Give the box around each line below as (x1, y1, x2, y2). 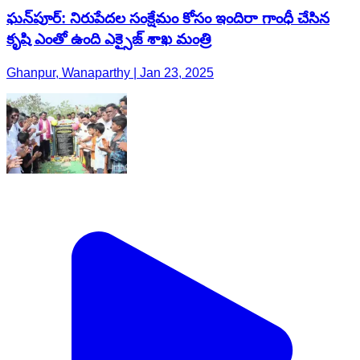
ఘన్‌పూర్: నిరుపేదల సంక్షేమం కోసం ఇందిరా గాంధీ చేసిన (6, 9, 329, 27)
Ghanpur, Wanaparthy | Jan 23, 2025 (6, 66, 214, 80)
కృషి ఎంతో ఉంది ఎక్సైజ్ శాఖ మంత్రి (6, 30, 211, 47)
